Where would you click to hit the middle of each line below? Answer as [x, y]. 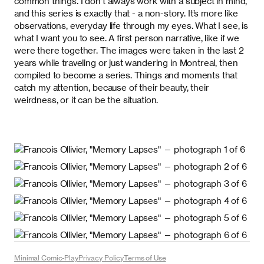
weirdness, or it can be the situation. [86, 100]
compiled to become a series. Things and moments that [126, 75]
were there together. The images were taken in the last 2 [129, 50]
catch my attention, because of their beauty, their [112, 87]
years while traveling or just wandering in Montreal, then [126, 62]
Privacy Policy [101, 258]
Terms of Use [145, 258]
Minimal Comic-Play [46, 258]
